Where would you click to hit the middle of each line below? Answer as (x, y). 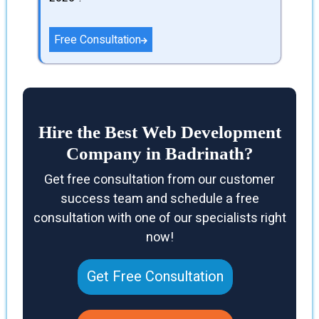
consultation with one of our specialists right (159, 218)
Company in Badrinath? (159, 153)
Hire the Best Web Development (159, 132)
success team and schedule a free (159, 199)
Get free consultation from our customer (159, 179)
